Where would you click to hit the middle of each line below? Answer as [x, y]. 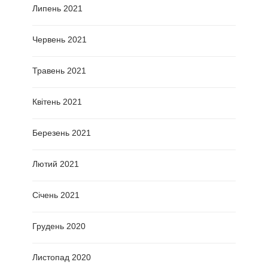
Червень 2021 [60, 39]
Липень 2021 [57, 8]
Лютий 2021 [56, 164]
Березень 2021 [62, 133]
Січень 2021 [56, 195]
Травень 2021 [59, 70]
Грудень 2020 [59, 226]
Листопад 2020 [62, 257]
